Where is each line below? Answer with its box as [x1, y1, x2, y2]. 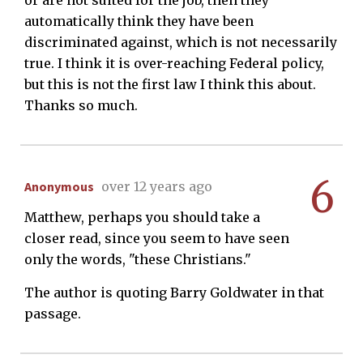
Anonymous [24, 177, 94, 194]
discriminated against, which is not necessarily [24, 33, 337, 50]
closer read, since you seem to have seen [24, 229, 289, 246]
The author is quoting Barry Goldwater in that [24, 284, 324, 301]
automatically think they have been [24, 12, 254, 29]
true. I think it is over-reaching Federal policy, [24, 54, 324, 71]
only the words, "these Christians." [24, 250, 251, 267]
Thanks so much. [24, 96, 138, 113]
